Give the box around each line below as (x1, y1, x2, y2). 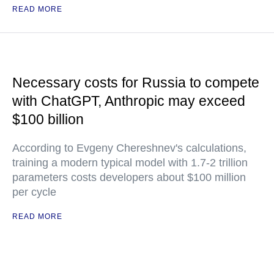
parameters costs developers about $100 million (12, 171, 246, 183)
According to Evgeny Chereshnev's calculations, (12, 142, 246, 154)
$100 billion (12, 111, 84, 127)
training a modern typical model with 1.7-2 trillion (12, 157, 248, 169)
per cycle (12, 186, 56, 198)
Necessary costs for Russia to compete (12, 75, 259, 91)
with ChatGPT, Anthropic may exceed (12, 93, 245, 109)
